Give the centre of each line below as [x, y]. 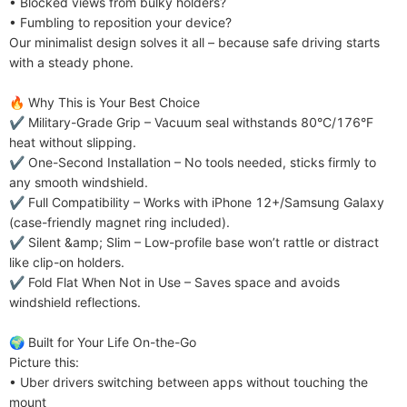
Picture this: [44, 362]
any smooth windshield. [79, 182]
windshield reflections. [75, 302]
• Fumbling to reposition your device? [120, 22]
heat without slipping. [73, 142]
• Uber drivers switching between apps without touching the [189, 382]
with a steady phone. [71, 62]
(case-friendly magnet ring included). [119, 222]
